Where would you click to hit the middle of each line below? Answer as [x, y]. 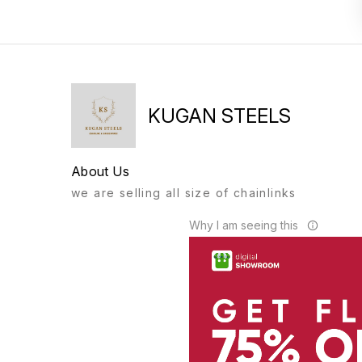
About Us [100, 171]
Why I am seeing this [243, 225]
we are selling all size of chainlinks [184, 193]
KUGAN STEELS [219, 116]
